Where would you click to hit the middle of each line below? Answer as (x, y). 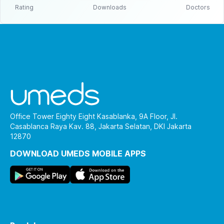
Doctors (198, 7)
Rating (24, 7)
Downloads (110, 7)
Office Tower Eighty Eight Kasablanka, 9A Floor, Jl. (94, 116)
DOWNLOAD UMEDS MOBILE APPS (78, 154)
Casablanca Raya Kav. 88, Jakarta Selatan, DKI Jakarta (101, 126)
